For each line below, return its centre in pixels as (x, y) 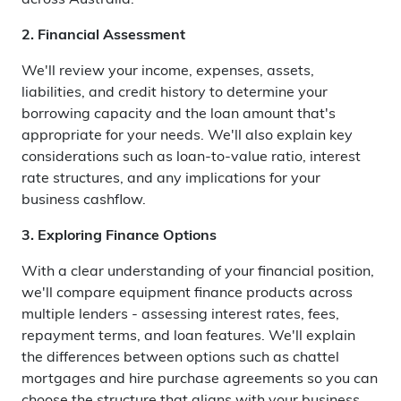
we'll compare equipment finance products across (187, 294)
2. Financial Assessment (103, 36)
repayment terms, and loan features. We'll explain (188, 337)
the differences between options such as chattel (180, 358)
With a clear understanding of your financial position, (198, 272)
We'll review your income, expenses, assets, (168, 72)
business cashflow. (84, 200)
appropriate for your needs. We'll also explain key (187, 136)
